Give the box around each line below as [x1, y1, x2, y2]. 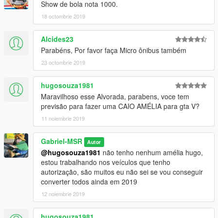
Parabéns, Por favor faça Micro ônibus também [41, 45, 186, 55]
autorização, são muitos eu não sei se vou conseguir [41, 166, 203, 177]
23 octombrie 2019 [41, 58, 85, 66]
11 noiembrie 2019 [41, 114, 85, 122]
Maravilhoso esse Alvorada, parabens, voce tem [41, 91, 189, 101]
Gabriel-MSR [41, 136, 82, 146]
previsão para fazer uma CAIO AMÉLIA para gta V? [41, 101, 200, 111]
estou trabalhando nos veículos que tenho [41, 157, 170, 167]
